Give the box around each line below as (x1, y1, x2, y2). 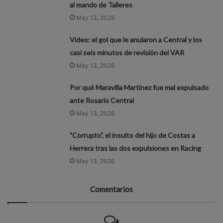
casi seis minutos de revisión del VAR (70, 48, 185, 57)
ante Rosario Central (70, 96, 134, 105)
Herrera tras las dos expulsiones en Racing (70, 143, 202, 152)
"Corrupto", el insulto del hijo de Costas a (70, 130, 196, 139)
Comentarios (90, 184, 133, 194)
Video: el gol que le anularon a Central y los (70, 35, 203, 44)
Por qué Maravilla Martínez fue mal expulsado (70, 83, 209, 92)
